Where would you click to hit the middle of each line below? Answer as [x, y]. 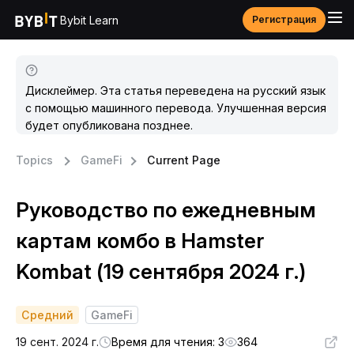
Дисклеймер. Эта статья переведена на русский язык [175, 90]
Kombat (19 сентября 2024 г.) [161, 271]
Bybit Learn [89, 20]
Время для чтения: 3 [168, 342]
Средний [47, 315]
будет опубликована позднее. [109, 125]
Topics [34, 160]
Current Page [184, 160]
